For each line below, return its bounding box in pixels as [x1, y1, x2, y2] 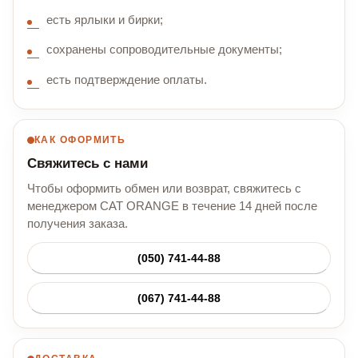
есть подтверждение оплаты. [46, 73, 207, 86]
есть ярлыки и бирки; [46, 13, 163, 26]
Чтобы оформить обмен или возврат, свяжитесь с [27, 182, 301, 196]
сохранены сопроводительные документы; [46, 43, 282, 57]
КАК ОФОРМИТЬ [34, 134, 126, 146]
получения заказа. [27, 217, 128, 231]
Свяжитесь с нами [27, 156, 148, 172]
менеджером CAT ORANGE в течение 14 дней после [27, 200, 317, 213]
